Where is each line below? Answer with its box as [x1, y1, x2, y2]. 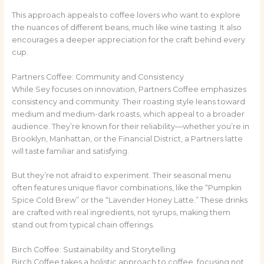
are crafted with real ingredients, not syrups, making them [11, 208, 230, 217]
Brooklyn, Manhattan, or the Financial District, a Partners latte [11, 134, 243, 143]
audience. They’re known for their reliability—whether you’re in [11, 121, 249, 131]
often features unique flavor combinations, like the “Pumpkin [11, 183, 242, 193]
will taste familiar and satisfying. [11, 146, 129, 156]
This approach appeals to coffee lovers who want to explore [11, 11, 240, 20]
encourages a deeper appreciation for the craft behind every [11, 35, 245, 45]
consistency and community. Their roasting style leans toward [11, 97, 245, 106]
